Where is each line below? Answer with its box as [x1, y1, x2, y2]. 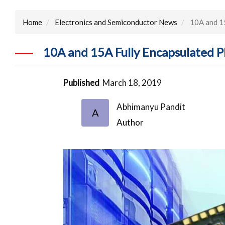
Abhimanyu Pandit [117, 101, 186, 112]
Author [117, 117, 144, 128]
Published [63, 77, 100, 88]
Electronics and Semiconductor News [55, 17, 177, 27]
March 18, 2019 [102, 77, 162, 88]
